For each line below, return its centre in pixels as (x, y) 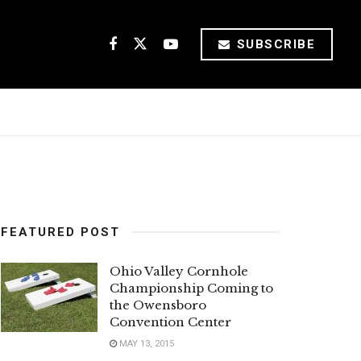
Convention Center (170, 322)
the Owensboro (158, 305)
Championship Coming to (191, 288)
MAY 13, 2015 (145, 344)
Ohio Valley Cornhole (179, 271)
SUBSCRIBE (274, 44)
